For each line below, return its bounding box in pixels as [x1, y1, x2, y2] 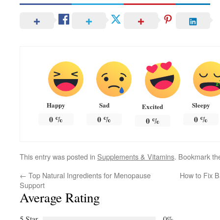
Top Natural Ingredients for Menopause [27, 170, 151, 181]
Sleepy [192, 100, 210, 110]
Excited [142, 102, 164, 111]
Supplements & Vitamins [97, 151, 174, 162]
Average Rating [20, 189, 100, 207]
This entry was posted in [20, 151, 97, 162]
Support [20, 180, 45, 191]
